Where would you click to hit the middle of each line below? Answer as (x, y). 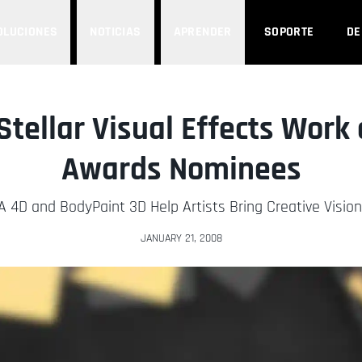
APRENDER (202, 32)
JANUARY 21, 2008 (181, 238)
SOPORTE (289, 32)
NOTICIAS (116, 32)
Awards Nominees (181, 170)
